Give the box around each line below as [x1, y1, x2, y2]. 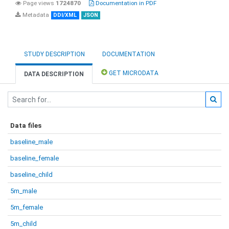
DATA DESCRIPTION [24, 71, 84, 78]
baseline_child [10, 171, 53, 178]
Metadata [21, 11, 49, 18]
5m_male [10, 187, 37, 195]
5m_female [10, 203, 43, 211]
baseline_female [10, 154, 59, 162]
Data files [10, 122, 41, 129]
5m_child [10, 220, 37, 227]
